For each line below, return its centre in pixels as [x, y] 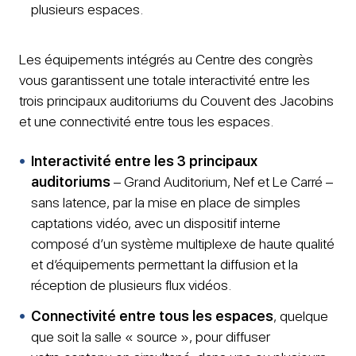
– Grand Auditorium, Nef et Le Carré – [222, 181]
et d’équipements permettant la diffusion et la [164, 264]
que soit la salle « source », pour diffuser [151, 336]
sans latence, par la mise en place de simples [166, 202]
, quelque [301, 315]
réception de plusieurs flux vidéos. [131, 284]
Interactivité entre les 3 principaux [144, 161]
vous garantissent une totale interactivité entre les [164, 79]
